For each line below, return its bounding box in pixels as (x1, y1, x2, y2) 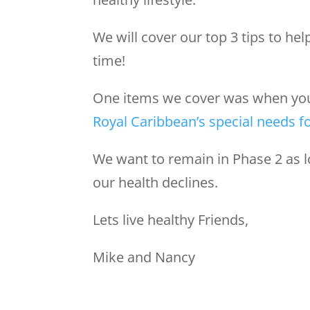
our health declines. (93, 173, 226, 192)
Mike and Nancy (93, 248, 196, 267)
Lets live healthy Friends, (93, 210, 249, 230)
